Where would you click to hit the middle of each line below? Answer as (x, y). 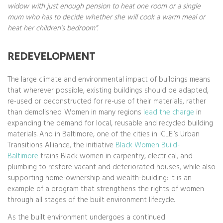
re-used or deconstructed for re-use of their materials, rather (107, 101)
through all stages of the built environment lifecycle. (91, 200)
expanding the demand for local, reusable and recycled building (110, 123)
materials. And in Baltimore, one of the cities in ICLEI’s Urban (104, 134)
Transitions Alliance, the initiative (60, 145)
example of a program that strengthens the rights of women (106, 189)
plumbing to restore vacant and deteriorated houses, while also (111, 167)
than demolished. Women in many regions (75, 112)
